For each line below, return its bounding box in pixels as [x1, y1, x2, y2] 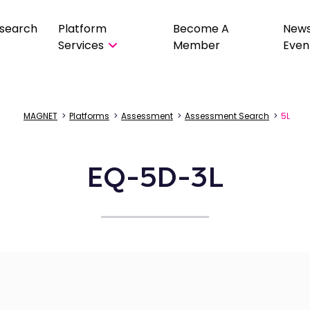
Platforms [69, 109, 109, 122]
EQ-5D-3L [86, 161, 224, 194]
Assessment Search [185, 109, 269, 122]
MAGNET [24, 109, 57, 122]
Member [172, 37, 220, 54]
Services [57, 37, 104, 54]
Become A [172, 21, 229, 37]
